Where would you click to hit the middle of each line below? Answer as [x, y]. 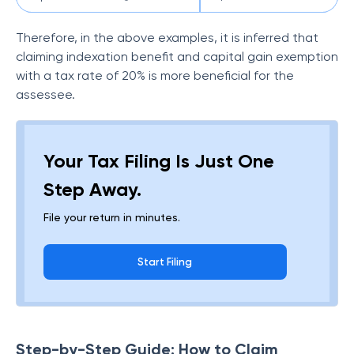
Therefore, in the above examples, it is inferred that [167, 38]
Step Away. [92, 189]
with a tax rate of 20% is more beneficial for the [155, 75]
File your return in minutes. [112, 217]
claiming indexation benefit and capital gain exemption [177, 56]
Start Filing [165, 262]
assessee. [47, 94]
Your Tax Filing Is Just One [159, 161]
